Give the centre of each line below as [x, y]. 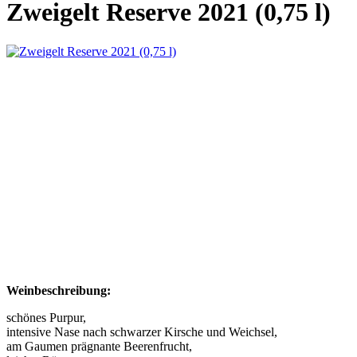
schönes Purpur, [46, 318]
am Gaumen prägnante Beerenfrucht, [99, 347]
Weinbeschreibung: [59, 291]
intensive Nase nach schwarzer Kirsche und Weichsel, [142, 332]
